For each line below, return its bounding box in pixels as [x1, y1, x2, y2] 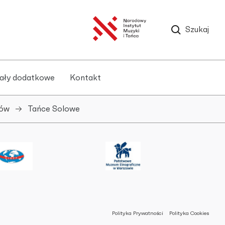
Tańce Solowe [27, 104, 80, 113]
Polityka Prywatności [111, 210, 163, 216]
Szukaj [185, 26, 209, 34]
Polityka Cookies [169, 210, 209, 216]
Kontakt [70, 73, 101, 82]
